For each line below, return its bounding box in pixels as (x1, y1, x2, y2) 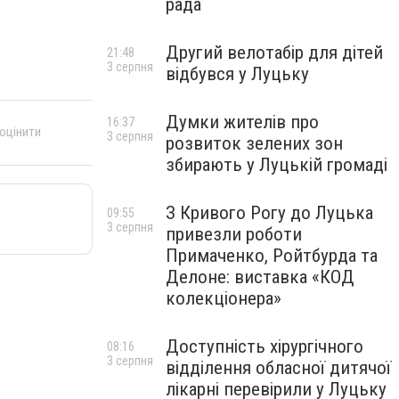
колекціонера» (166, 288, 281, 309)
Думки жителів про (166, 111, 319, 133)
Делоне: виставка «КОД (166, 266, 354, 288)
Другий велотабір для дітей (166, 42, 383, 63)
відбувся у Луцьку (166, 63, 309, 85)
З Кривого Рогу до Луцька (166, 202, 373, 224)
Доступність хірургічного (166, 336, 363, 357)
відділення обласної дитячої (166, 357, 391, 379)
